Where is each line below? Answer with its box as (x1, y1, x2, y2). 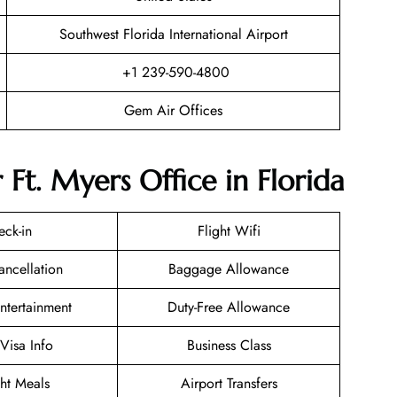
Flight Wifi (197, 221, 261, 242)
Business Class (186, 335, 271, 356)
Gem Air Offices (124, 99, 222, 121)
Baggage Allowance (168, 259, 289, 280)
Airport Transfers (180, 373, 277, 394)
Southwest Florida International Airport (58, 23, 288, 44)
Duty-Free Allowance (167, 297, 290, 318)
